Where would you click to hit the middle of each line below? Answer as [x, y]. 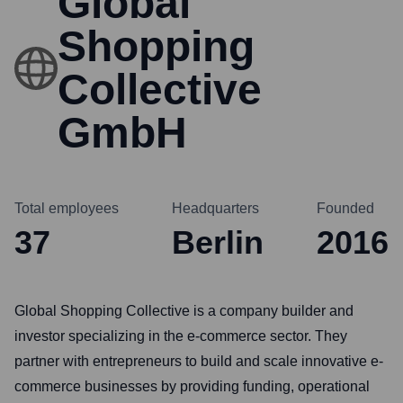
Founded [345, 208]
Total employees [67, 208]
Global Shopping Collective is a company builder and [184, 311]
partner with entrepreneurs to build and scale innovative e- [199, 361]
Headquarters [215, 208]
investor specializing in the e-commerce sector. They [181, 336]
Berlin [218, 242]
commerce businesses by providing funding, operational [192, 386]
